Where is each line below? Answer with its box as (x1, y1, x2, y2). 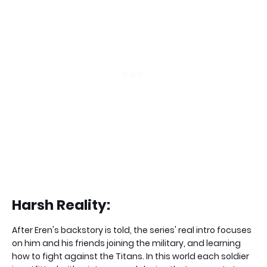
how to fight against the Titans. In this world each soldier (12, 250, 249, 262)
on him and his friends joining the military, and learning (12, 237, 241, 249)
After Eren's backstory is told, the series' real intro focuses (12, 224, 252, 236)
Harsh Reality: (12, 195, 110, 215)
